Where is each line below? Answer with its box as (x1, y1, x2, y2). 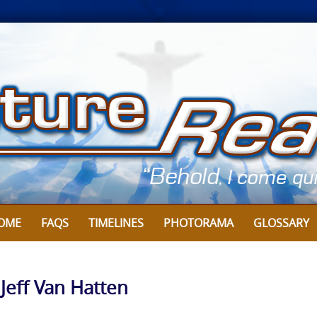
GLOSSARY (253, 215, 309, 231)
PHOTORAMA (163, 215, 234, 231)
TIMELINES (88, 215, 144, 231)
